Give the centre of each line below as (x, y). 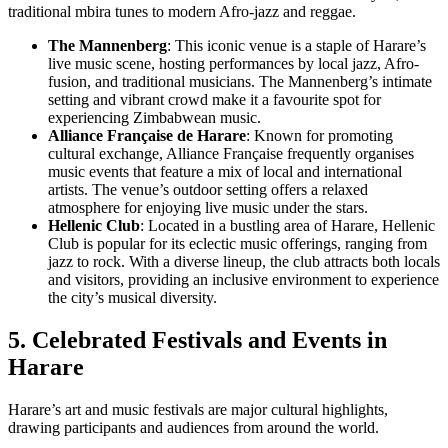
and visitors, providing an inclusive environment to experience (243, 280)
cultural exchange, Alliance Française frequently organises (231, 154)
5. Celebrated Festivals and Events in (197, 340)
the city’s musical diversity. (132, 298)
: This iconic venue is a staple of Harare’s (296, 46)
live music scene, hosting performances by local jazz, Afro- (233, 64)
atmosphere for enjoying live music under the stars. (208, 208)
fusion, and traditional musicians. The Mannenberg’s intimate (240, 82)
